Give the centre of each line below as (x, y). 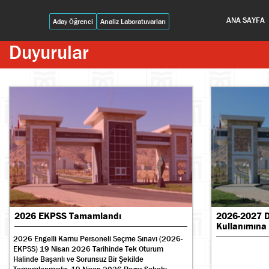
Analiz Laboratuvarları (133, 21)
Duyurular (49, 52)
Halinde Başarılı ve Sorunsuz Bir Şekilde (78, 259)
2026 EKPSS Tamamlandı (68, 216)
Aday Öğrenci (73, 21)
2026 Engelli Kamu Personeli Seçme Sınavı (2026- (98, 239)
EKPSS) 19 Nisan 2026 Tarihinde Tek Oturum (88, 249)
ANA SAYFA (246, 20)
